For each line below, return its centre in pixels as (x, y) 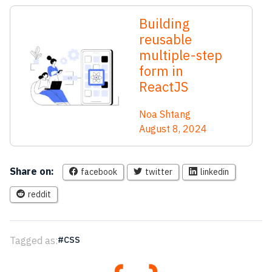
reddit (39, 194)
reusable (165, 39)
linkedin (215, 172)
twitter (159, 172)
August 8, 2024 (173, 128)
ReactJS (164, 86)
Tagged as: (34, 240)
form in (161, 70)
